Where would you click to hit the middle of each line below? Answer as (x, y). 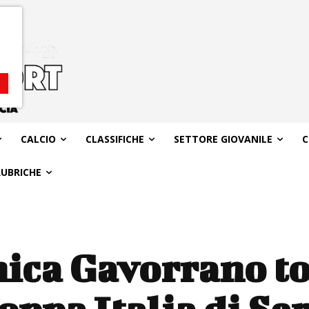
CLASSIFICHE (114, 139)
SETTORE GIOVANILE (223, 139)
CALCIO (38, 139)
